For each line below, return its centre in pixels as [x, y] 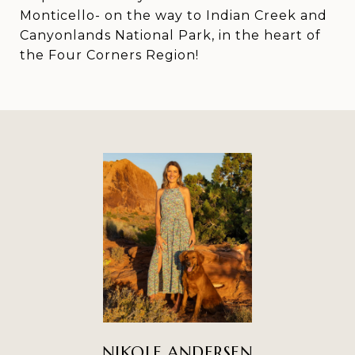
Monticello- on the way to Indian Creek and [174, 15]
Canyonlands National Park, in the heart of [170, 35]
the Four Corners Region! [109, 55]
